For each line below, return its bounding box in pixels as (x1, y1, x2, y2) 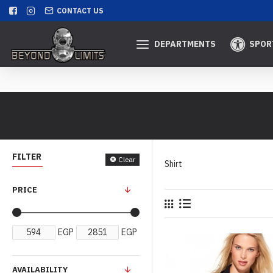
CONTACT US (57, 5, 104, 15)
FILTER (12, 151, 41, 162)
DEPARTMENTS (154, 38, 216, 49)
